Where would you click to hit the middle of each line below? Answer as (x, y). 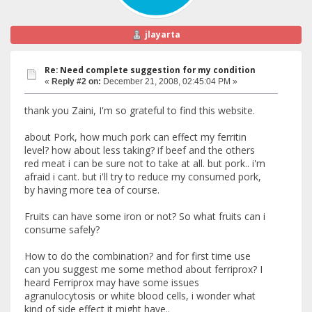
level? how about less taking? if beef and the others (140, 150)
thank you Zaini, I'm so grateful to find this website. (140, 111)
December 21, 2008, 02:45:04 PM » (169, 82)
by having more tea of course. (92, 190)
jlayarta (163, 35)
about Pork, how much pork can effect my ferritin (135, 137)
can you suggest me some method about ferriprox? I (143, 270)
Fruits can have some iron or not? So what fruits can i (145, 217)
